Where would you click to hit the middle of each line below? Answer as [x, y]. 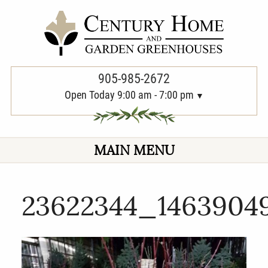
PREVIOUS [29, 8]
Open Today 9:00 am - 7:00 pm [129, 95]
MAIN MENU [134, 150]
